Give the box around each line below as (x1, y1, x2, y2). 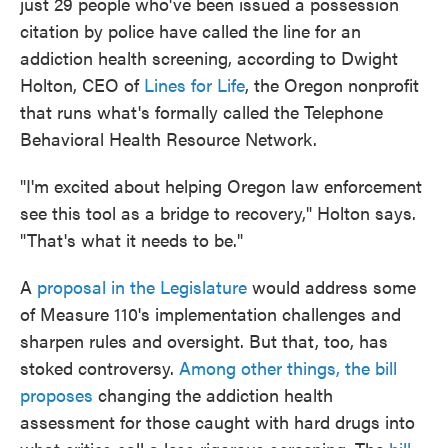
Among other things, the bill (179, 355, 397, 380)
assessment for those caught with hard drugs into (20, 409, 415, 434)
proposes (20, 382, 93, 407)
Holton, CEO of (20, 72, 144, 97)
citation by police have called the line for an (20, 18, 361, 43)
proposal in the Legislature (37, 274, 247, 299)
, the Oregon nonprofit (245, 72, 419, 97)
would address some (247, 274, 416, 299)
